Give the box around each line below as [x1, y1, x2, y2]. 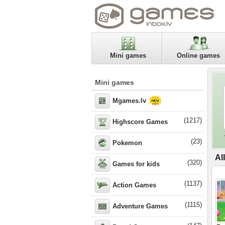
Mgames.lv [113, 97, 146, 104]
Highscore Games [113, 118, 168, 126]
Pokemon [113, 139, 142, 147]
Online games [176, 52, 220, 59]
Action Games [113, 181, 156, 189]
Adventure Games [113, 202, 168, 210]
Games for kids [113, 160, 160, 168]
